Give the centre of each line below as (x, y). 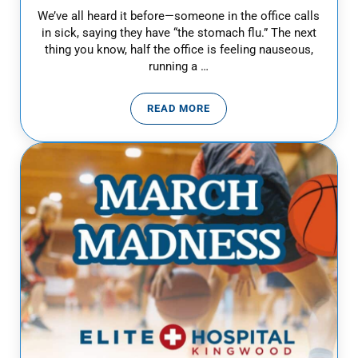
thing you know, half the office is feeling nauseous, (179, 49)
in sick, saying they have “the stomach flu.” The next (179, 32)
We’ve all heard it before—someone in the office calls (179, 16)
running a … (179, 66)
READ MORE (179, 108)
